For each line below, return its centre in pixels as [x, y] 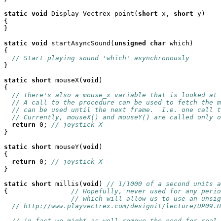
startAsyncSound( [81, 43]
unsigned [130, 43]
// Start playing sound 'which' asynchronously [101, 58]
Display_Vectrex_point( [93, 14]
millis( [67, 184]
